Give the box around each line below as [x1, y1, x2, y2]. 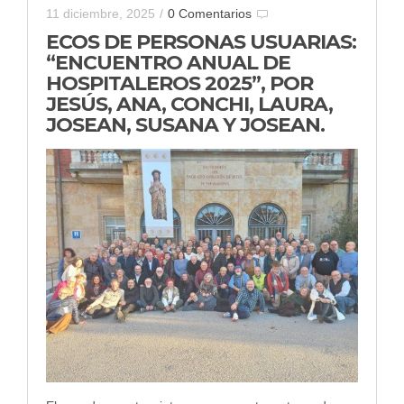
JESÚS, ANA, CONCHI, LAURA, [46, 91, 333, 116]
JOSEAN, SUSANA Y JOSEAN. [46, 112, 325, 137]
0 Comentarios [168, 5, 252, 21]
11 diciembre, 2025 [46, 5, 155, 21]
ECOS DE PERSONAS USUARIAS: [46, 29, 356, 54]
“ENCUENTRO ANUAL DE [46, 50, 290, 75]
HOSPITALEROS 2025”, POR [46, 70, 313, 96]
